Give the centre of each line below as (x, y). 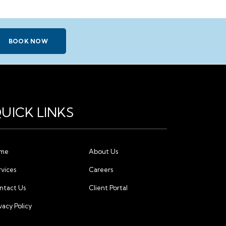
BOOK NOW (28, 41)
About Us (103, 151)
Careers (101, 169)
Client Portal (108, 188)
